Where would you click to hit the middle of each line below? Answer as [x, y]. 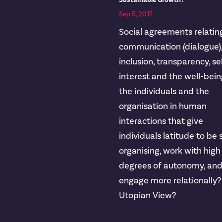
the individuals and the [164, 92]
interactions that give [161, 121]
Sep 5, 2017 [136, 15]
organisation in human [163, 107]
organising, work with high [170, 151]
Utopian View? [148, 196]
